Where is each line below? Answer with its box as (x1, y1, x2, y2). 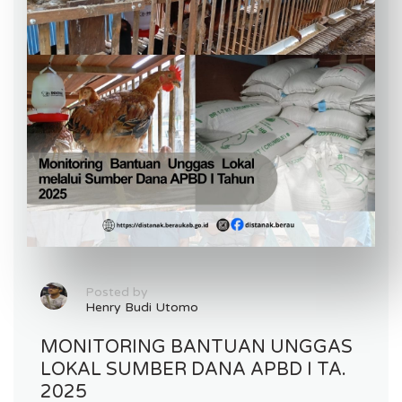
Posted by (85, 284, 148, 300)
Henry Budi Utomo (85, 299, 198, 315)
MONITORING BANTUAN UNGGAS (40, 336, 353, 358)
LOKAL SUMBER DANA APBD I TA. (40, 358, 346, 380)
